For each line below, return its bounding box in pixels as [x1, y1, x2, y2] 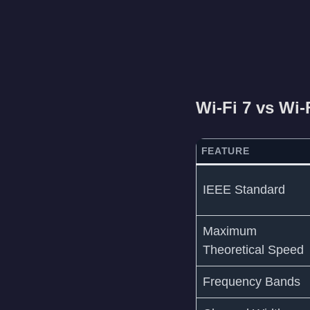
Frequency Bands [202, 275, 300, 289]
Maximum [202, 224, 257, 239]
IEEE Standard [202, 183, 285, 197]
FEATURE [201, 145, 250, 157]
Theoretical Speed [202, 243, 304, 257]
